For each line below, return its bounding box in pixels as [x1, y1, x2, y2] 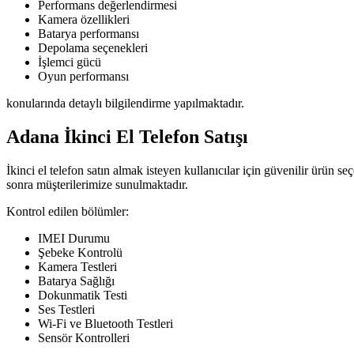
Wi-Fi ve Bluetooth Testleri [38, 317, 173, 331]
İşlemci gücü [38, 55, 101, 70]
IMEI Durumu [38, 232, 110, 246]
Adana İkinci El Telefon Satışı [6, 126, 248, 148]
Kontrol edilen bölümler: [6, 205, 129, 219]
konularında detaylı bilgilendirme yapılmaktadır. [6, 96, 244, 111]
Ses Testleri [38, 303, 95, 317]
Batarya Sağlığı [38, 274, 115, 288]
